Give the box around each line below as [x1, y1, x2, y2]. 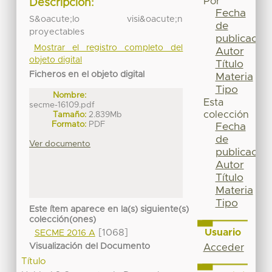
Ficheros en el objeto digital [29, 70, 145, 79]
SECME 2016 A [34, 229, 95, 238]
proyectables [29, 27, 85, 36]
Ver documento [29, 139, 91, 148]
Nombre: [53, 90, 87, 100]
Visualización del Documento [29, 242, 151, 251]
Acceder [203, 242, 244, 253]
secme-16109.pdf [29, 100, 95, 109]
